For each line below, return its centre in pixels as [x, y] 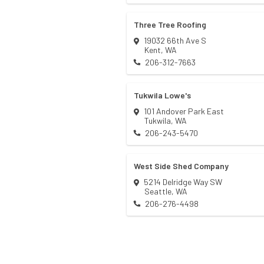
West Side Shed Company [181, 166]
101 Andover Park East [184, 111]
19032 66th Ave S [175, 41]
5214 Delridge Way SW [183, 182]
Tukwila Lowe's [162, 95]
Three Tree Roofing [170, 25]
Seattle [158, 192]
